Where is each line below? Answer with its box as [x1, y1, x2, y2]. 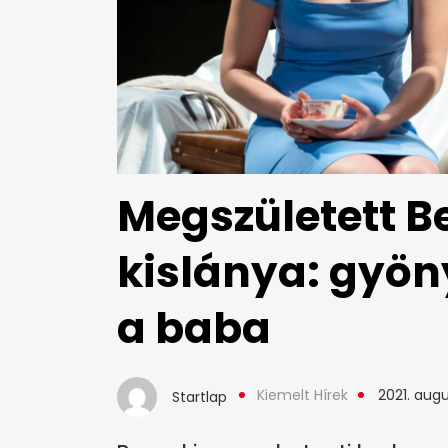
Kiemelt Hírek [257, 385, 348, 406]
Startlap [172, 387, 227, 408]
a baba [117, 299, 271, 359]
